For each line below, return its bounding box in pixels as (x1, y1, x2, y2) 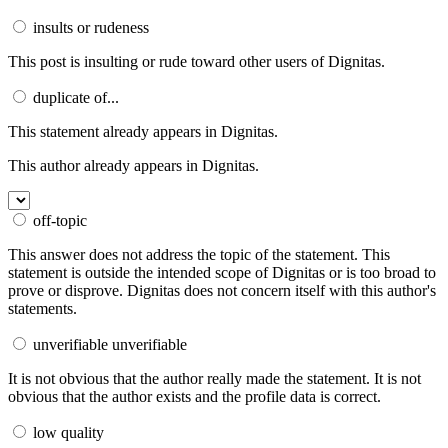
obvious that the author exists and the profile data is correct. (8, 387, 381, 405)
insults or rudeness (29, 18, 149, 36)
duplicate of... (29, 88, 119, 106)
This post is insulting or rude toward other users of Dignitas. (8, 52, 385, 70)
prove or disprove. (8, 281, 127, 299)
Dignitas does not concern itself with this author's (127, 281, 436, 299)
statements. (8, 299, 77, 317)
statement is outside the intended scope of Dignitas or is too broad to (8, 263, 436, 281)
